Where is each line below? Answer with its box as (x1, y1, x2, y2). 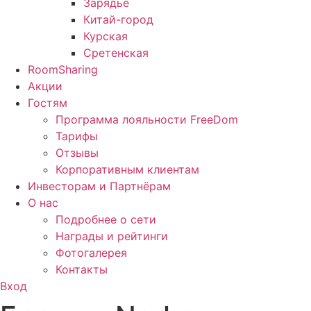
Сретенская (83, 46, 149, 60)
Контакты (56, 262, 108, 276)
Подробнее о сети (56, 212, 156, 226)
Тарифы (56, 129, 98, 143)
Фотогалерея (56, 246, 127, 260)
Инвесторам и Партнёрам (28, 179, 171, 193)
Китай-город (83, 12, 153, 26)
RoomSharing (28, 62, 98, 76)
